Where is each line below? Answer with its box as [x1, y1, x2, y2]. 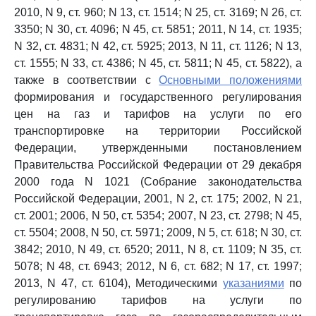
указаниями [222, 277, 284, 289]
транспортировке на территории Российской [14, 125, 302, 137]
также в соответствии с [14, 74, 159, 86]
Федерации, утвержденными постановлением [14, 142, 302, 154]
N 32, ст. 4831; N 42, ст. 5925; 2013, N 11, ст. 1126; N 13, [14, 40, 302, 52]
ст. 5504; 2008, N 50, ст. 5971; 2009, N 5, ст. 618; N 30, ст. [14, 226, 302, 238]
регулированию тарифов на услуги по [14, 294, 302, 306]
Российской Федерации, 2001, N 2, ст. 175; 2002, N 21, [14, 193, 302, 205]
